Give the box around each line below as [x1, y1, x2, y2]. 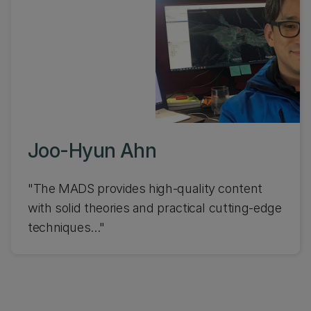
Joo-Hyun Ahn [28, 139, 157, 162]
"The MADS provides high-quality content [28, 181, 262, 196]
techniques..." [28, 220, 105, 235]
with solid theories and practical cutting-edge [28, 201, 282, 215]
